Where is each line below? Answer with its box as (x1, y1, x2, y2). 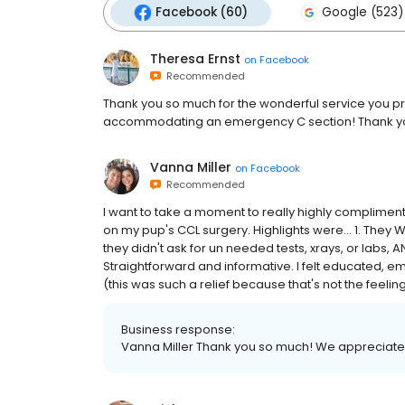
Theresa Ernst (150, 50, 240, 68)
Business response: (121, 321, 235, 338)
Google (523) (322, 4, 403, 21)
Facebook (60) (155, 4, 248, 21)
